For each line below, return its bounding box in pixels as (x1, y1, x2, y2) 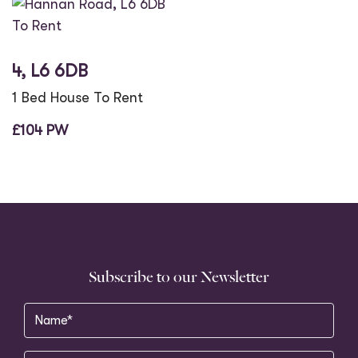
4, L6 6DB (12, 61, 88, 82)
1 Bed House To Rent (12, 89, 143, 106)
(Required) (58, 306, 107, 319)
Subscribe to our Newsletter (89, 268, 269, 286)
